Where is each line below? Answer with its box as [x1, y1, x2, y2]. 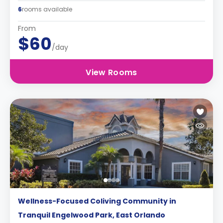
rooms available [22, 5, 72, 13]
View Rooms [86, 67, 137, 78]
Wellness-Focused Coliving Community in [18, 196, 176, 206]
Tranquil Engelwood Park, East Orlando [18, 210, 165, 220]
